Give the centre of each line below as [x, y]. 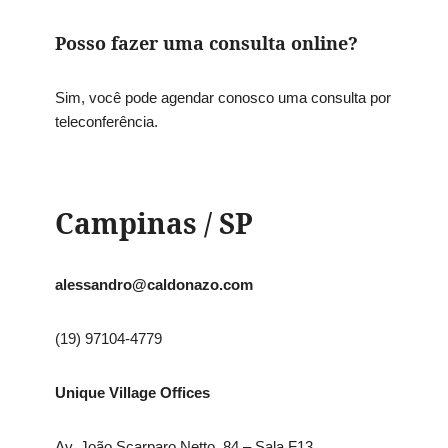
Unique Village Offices [132, 393]
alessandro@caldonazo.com [154, 285]
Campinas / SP [154, 223]
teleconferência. [106, 122]
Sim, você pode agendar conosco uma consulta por [223, 98]
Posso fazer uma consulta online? [206, 43]
